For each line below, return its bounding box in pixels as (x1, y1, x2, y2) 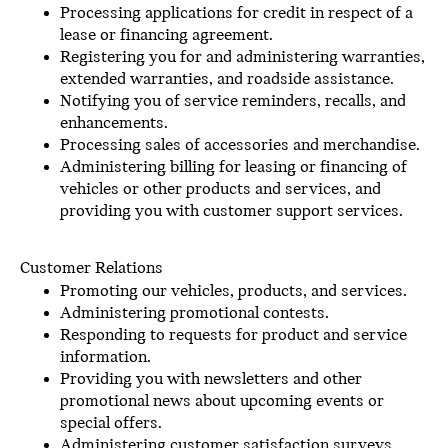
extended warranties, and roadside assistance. (60, 70, 394, 89)
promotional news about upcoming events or (60, 392, 384, 411)
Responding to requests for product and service (60, 326, 407, 345)
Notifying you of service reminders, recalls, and (60, 92, 406, 111)
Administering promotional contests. (60, 304, 329, 323)
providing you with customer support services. (60, 202, 403, 221)
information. (60, 348, 151, 367)
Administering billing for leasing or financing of (60, 158, 407, 177)
